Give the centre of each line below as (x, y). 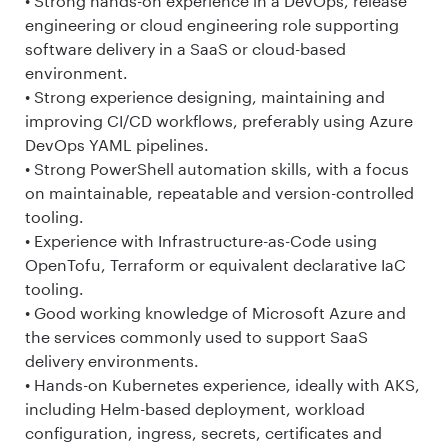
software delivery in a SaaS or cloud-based (185, 48)
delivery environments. (112, 360)
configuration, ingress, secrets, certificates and (203, 432)
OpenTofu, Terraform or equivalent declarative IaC (215, 264)
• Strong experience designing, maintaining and (205, 96)
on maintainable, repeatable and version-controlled (219, 192)
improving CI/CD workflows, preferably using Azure (219, 120)
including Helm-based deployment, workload (195, 408)
